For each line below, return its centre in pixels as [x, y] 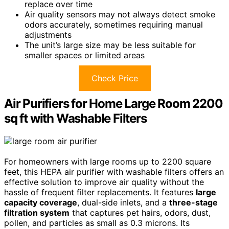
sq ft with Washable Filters [75, 118]
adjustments [48, 35]
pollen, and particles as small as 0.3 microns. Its [97, 223]
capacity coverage [41, 202]
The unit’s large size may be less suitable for [110, 45]
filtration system [37, 212]
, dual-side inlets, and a [123, 202]
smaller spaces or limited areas [85, 55]
